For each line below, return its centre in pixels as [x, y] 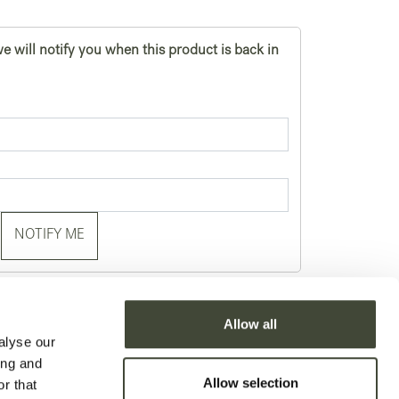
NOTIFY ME [50, 236]
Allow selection [250, 382]
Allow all [250, 324]
